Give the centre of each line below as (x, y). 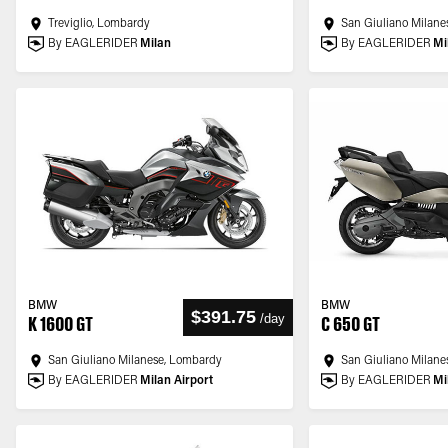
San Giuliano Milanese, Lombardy (135, 361)
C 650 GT (351, 324)
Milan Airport (176, 381)
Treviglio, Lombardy (99, 24)
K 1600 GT (60, 324)
